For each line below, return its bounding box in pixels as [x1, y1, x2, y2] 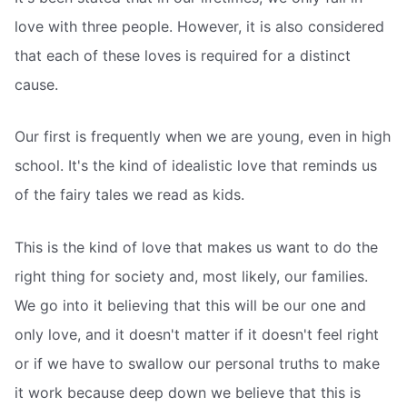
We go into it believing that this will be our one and [15, 296, 366, 315]
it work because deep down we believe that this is [15, 383, 361, 402]
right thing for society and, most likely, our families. [15, 267, 368, 286]
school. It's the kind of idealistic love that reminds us [15, 156, 377, 175]
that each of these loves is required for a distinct [15, 45, 351, 65]
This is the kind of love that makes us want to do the [15, 238, 378, 257]
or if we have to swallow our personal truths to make [15, 354, 380, 373]
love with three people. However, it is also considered [15, 16, 384, 35]
